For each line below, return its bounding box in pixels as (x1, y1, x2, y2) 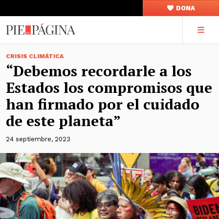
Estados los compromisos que (6, 78, 212, 97)
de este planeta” (6, 111, 121, 131)
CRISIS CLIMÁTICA (6, 53, 64, 60)
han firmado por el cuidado (6, 94, 199, 114)
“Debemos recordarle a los (6, 61, 192, 81)
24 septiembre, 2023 (6, 135, 70, 143)
